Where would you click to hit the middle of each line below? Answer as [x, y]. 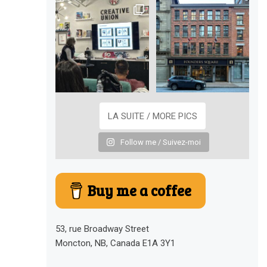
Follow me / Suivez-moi [161, 142]
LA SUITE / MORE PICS [152, 116]
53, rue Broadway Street [103, 229]
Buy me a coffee [140, 190]
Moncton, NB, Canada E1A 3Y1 [116, 243]
